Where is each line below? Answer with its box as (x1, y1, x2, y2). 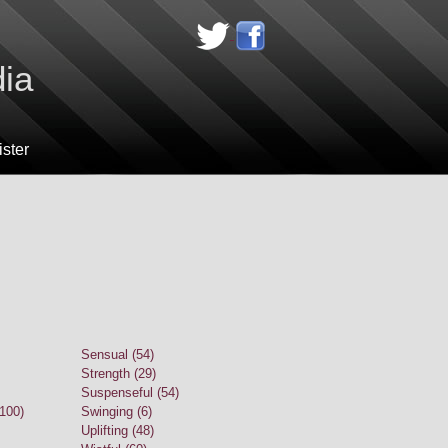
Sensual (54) (81, 347, 154, 363)
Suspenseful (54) (81, 385, 179, 401)
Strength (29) (81, 366, 156, 382)
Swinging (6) (81, 404, 152, 420)
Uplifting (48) (81, 423, 154, 439)
